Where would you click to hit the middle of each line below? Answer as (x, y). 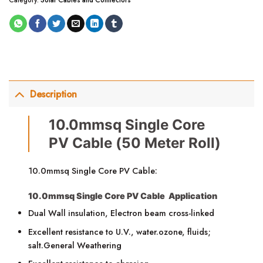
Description (54, 94)
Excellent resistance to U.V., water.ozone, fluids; (120, 232)
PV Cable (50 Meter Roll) (134, 143)
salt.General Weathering (75, 245)
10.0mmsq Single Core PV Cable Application (123, 195)
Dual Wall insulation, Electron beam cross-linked (122, 213)
